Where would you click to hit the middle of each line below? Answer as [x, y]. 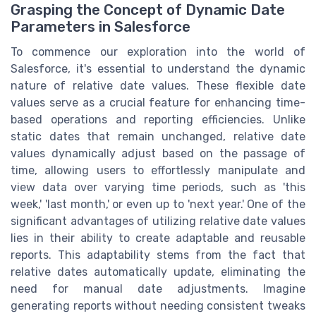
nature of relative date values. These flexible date [158, 86]
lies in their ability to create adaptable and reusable [158, 238]
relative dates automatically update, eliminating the [158, 272]
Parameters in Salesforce [101, 27]
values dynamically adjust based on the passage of [158, 154]
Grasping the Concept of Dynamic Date [148, 10]
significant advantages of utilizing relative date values [158, 221]
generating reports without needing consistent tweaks [158, 306]
